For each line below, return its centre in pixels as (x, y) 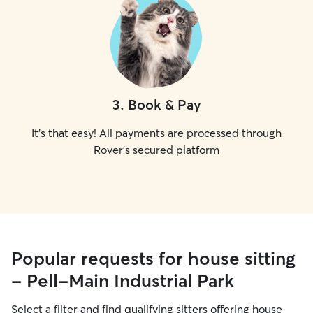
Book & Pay (165, 104)
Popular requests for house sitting (153, 259)
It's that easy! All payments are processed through (156, 133)
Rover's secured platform (156, 150)
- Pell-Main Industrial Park (123, 281)
